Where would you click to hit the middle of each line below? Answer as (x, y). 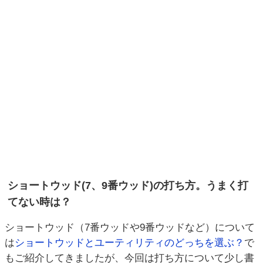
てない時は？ (39, 202)
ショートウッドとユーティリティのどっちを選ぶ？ (129, 243)
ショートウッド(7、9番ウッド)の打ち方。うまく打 (128, 186)
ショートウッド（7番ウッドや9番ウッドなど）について (130, 227)
